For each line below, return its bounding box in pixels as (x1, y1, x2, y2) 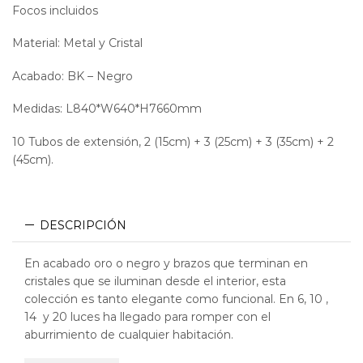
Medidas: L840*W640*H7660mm (12, 101, 202, 117)
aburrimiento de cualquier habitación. (24, 327, 233, 342)
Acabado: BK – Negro (12, 68, 133, 83)
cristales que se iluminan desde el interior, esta (24, 273, 286, 288)
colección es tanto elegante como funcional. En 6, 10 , (24, 291, 328, 306)
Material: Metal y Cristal (12, 36, 143, 51)
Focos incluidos (12, 2, 98, 18)
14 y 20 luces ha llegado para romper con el (24, 309, 271, 324)
